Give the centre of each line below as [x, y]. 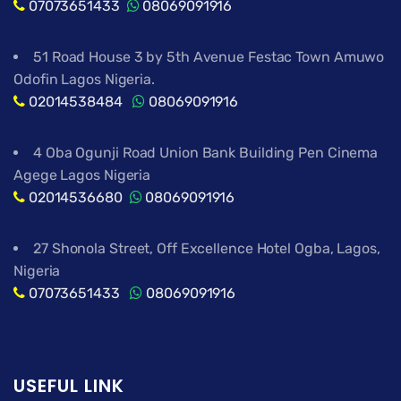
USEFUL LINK [69, 385]
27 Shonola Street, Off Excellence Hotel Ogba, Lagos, [207, 248]
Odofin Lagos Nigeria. [84, 79]
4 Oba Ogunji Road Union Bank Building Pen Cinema [206, 152]
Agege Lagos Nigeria [82, 175]
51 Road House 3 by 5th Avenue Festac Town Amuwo [209, 56]
